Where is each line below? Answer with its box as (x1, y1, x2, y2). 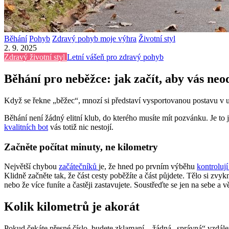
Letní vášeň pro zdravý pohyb (67, 53, 164, 61)
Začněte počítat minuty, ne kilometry (4, 141, 158, 152)
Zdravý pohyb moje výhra (52, 34, 136, 43)
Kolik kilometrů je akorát (4, 200, 140, 214)
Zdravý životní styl (4, 53, 67, 61)
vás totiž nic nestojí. (48, 122, 118, 131)
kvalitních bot (4, 122, 48, 131)
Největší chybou (4, 162, 59, 171)
